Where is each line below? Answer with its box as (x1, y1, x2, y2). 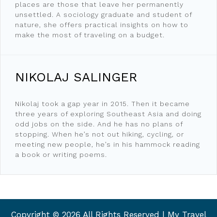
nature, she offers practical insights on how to (15, 20, 188, 29)
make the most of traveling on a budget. (15, 31, 165, 39)
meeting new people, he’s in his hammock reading (15, 140, 200, 148)
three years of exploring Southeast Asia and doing (15, 109, 201, 118)
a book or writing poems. (15, 150, 107, 158)
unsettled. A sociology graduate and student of (15, 10, 192, 18)
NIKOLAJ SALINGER (15, 69, 137, 84)
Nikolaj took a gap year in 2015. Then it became (15, 99, 190, 108)
